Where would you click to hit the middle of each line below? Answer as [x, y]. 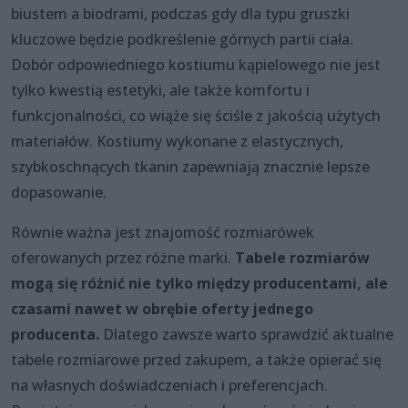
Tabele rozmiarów [302, 257]
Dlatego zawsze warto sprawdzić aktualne [246, 334]
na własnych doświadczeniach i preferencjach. [169, 385]
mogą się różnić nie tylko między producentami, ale [199, 283]
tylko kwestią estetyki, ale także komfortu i [160, 90]
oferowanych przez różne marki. [123, 257]
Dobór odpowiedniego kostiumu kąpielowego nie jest [196, 64]
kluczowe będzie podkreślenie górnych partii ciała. [182, 39]
